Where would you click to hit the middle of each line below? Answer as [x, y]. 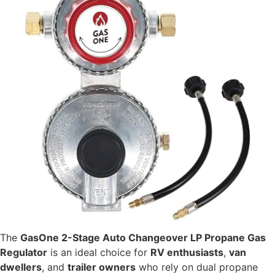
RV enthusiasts [187, 252]
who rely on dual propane [197, 267]
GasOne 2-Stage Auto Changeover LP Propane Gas [143, 237]
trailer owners [102, 267]
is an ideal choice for [99, 252]
